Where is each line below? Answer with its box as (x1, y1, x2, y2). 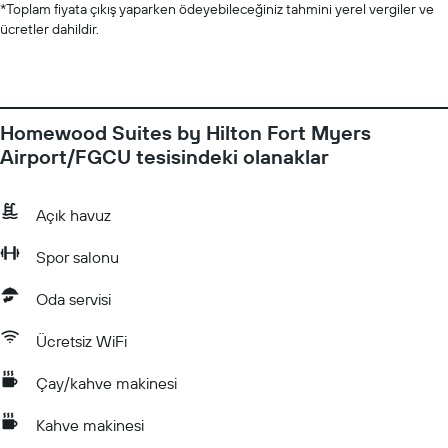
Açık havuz (36, 205, 111, 225)
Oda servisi (36, 289, 111, 309)
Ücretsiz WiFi (36, 331, 127, 351)
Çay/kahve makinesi (36, 373, 177, 393)
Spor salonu (36, 247, 119, 267)
